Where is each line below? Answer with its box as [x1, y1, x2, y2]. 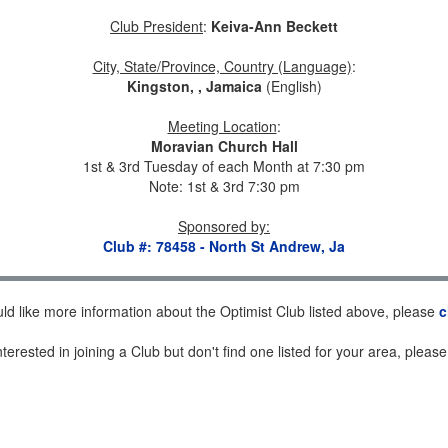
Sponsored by [178, 216, 266, 236]
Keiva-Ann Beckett [211, 16, 338, 36]
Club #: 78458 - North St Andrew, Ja [103, 236, 345, 256]
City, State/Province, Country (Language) [92, 56, 352, 76]
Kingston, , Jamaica [126, 76, 262, 96]
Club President [110, 16, 203, 36]
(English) [261, 76, 322, 96]
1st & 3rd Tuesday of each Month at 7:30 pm [83, 156, 365, 176]
